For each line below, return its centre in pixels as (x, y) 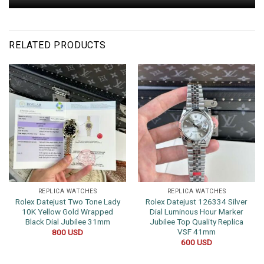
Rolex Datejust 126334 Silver (197, 202)
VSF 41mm (197, 232)
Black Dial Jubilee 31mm (67, 222)
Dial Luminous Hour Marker (197, 212)
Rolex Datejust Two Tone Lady (67, 202)
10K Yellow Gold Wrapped (67, 212)
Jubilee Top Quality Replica (197, 222)
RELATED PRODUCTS (57, 45)
